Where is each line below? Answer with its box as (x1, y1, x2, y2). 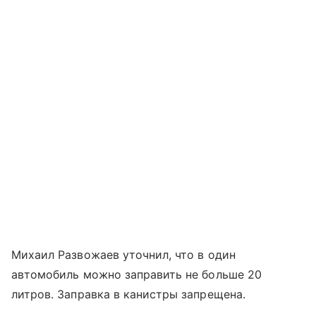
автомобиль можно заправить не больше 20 (11, 267, 262, 282)
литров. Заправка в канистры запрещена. (11, 287, 245, 302)
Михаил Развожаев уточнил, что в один (11, 248, 236, 262)
